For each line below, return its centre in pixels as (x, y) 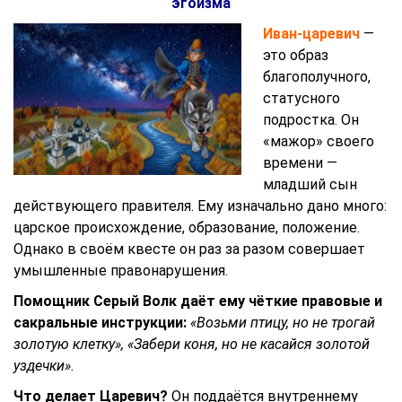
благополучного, (317, 77)
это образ (296, 55)
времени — (300, 163)
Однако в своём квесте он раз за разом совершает (189, 249)
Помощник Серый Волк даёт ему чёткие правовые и (198, 301)
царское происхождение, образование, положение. (187, 227)
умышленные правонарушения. (121, 271)
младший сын (310, 184)
